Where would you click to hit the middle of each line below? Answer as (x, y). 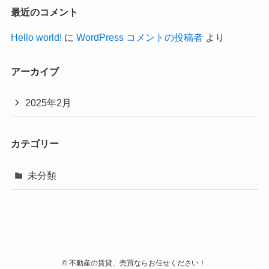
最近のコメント (44, 12)
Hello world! (36, 37)
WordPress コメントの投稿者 (139, 37)
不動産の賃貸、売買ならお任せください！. (137, 263)
